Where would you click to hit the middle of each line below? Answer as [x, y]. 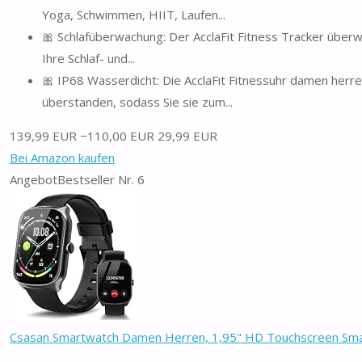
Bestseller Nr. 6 [101, 179]
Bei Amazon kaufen [62, 157]
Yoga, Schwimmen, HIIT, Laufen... [134, 14]
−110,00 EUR [117, 135]
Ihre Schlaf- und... [88, 58]
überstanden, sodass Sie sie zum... [137, 101]
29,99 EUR [187, 135]
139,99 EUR [43, 135]
